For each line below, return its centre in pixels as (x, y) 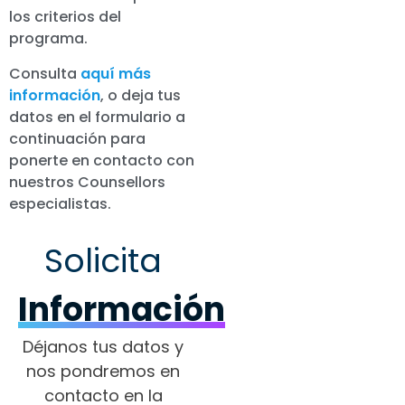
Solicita (104, 260)
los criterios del (65, 17)
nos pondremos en (104, 371)
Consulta (43, 73)
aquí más (114, 73)
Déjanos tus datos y (104, 346)
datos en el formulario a (97, 117)
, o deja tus (141, 95)
